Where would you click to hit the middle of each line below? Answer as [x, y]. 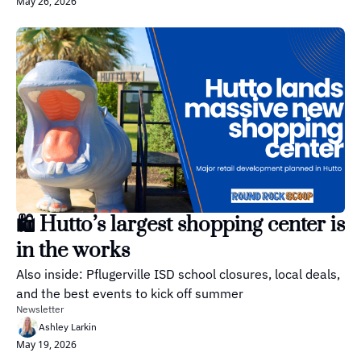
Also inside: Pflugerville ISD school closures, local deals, [178, 274]
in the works [73, 251]
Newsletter [40, 309]
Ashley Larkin [68, 326]
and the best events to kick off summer [130, 293]
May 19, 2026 [46, 344]
